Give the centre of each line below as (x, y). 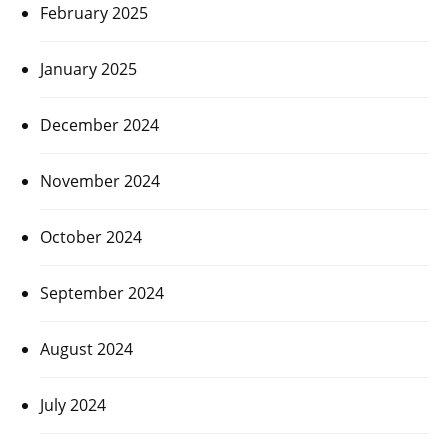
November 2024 (100, 180)
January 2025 (88, 68)
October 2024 (91, 236)
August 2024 (86, 348)
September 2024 (102, 292)
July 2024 (73, 404)
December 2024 (99, 124)
